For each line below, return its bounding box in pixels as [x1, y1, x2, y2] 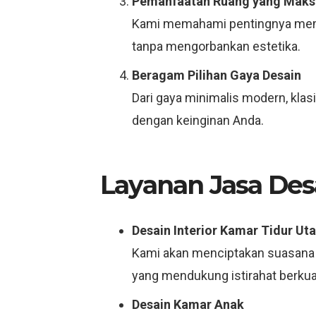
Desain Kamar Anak [132, 297, 244, 312]
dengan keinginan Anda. [132, 113, 264, 128]
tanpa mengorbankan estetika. [132, 39, 300, 54]
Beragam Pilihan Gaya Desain [132, 68, 301, 83]
